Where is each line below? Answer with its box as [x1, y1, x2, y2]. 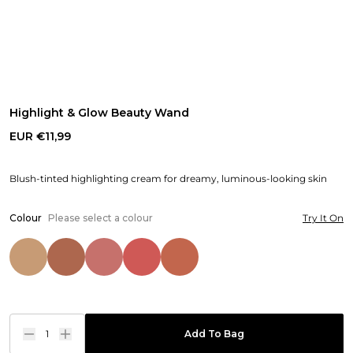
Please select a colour [48, 212, 153, 224]
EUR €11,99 [9, 129, 71, 143]
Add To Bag [184, 328, 244, 340]
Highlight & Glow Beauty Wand [9, 106, 189, 120]
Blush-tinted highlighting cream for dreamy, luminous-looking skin [9, 173, 327, 184]
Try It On [303, 212, 344, 224]
